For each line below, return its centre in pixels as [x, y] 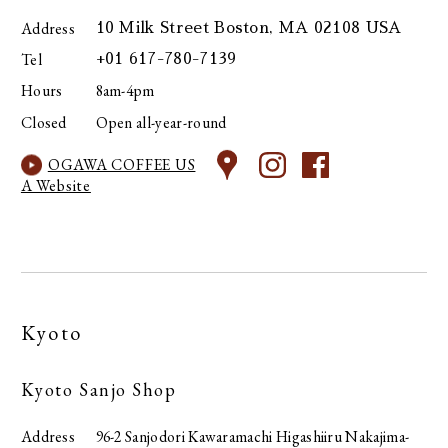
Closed [43, 122]
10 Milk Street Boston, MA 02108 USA [248, 28]
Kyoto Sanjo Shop [98, 390]
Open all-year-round [161, 122]
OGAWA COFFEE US [121, 164]
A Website [55, 185]
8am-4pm [125, 91]
